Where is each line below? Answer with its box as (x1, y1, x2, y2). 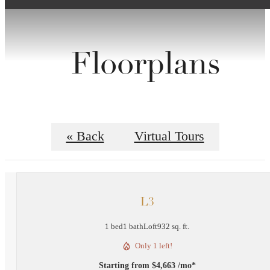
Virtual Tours (134, 129, 204, 144)
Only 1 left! (135, 241, 172, 251)
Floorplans (71, 51, 221, 82)
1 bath (123, 222, 143, 231)
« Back (66, 129, 104, 144)
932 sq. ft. (157, 222, 189, 231)
